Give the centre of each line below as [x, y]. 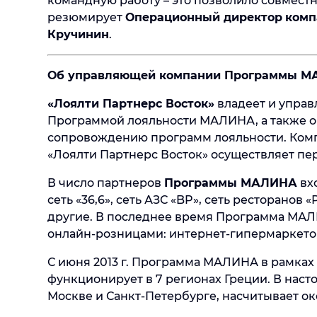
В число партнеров [106, 183]
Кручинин [78, 34]
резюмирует [86, 17]
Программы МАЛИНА [231, 183]
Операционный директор [204, 17]
